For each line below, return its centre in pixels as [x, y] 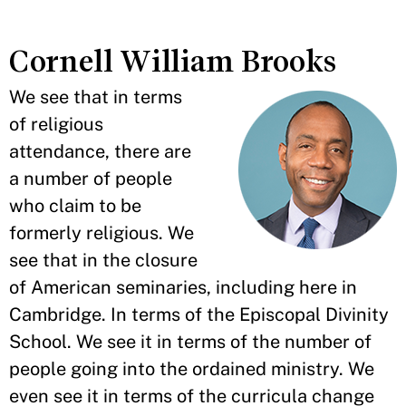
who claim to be [75, 206]
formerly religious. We [101, 233]
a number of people [91, 179]
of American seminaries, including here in [183, 287]
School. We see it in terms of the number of [190, 342]
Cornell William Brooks [173, 61]
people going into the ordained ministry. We [192, 369]
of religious [56, 124]
